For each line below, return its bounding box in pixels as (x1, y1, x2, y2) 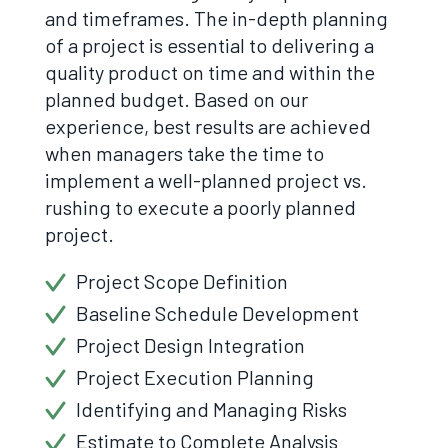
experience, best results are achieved (44, 114, 371, 138)
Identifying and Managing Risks (75, 397, 347, 421)
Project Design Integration (75, 333, 305, 357)
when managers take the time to (44, 141, 324, 165)
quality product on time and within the (44, 60, 375, 84)
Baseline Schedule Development (75, 301, 359, 325)
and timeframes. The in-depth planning (44, 6, 388, 30)
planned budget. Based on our (44, 87, 308, 111)
